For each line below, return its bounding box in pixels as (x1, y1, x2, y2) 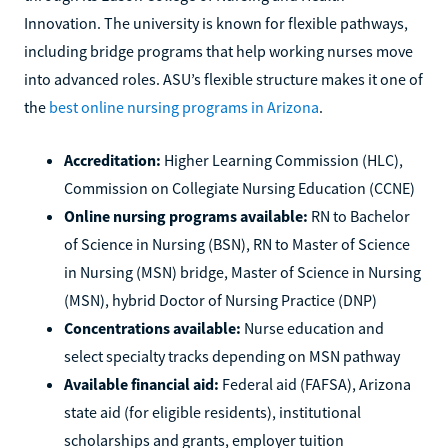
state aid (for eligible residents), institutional (64, 401, 361, 422)
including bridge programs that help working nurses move (24, 40, 413, 61)
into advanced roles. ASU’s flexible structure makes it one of (24, 68, 423, 89)
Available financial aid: (64, 373, 219, 394)
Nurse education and (241, 317, 384, 338)
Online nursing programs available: (64, 205, 308, 226)
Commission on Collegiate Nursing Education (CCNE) (64, 177, 415, 198)
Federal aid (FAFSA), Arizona (219, 373, 411, 394)
